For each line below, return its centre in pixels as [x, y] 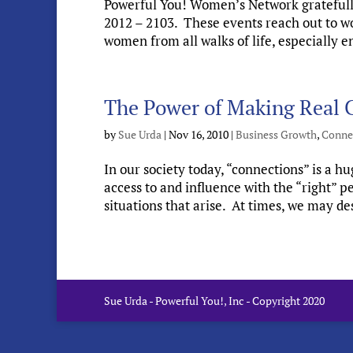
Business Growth [276, 134]
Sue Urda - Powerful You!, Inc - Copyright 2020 [214, 301]
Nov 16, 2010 [199, 134]
